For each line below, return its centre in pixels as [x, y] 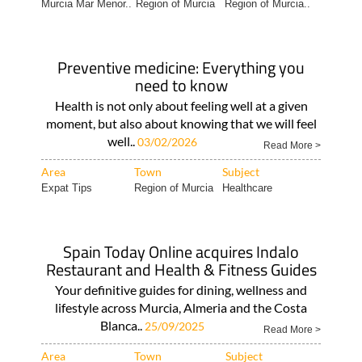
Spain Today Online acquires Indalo [181, 252]
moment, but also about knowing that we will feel [181, 123]
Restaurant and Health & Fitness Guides [181, 269]
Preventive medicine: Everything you [181, 67]
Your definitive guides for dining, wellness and [181, 290]
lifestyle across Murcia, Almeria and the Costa [181, 307]
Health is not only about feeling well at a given [181, 105]
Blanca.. [122, 325]
